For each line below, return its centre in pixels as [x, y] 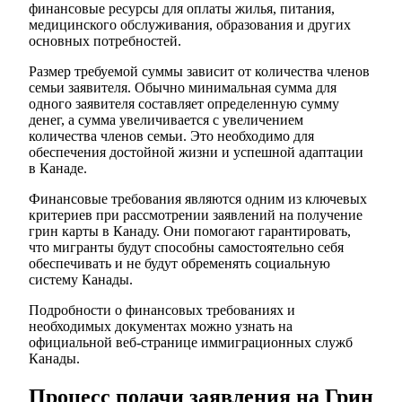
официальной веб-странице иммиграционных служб [191, 342]
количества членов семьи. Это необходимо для [171, 135]
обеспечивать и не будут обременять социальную [179, 263]
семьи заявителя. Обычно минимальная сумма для [183, 87]
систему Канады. [81, 279]
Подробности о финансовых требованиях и [162, 310]
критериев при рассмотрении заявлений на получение [196, 214]
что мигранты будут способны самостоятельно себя [186, 247]
